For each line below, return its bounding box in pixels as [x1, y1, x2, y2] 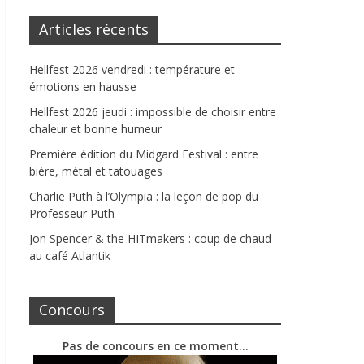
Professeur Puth [29, 206, 115, 222]
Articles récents [39, 19, 149, 40]
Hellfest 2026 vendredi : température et [29, 62, 235, 78]
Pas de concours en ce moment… [62, 338, 249, 354]
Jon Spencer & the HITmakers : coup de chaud [29, 231, 271, 247]
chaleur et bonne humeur [29, 121, 162, 137]
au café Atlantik [29, 248, 110, 264]
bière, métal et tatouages [29, 163, 162, 180]
